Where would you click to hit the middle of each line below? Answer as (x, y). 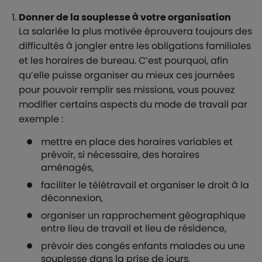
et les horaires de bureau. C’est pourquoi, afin (123, 61)
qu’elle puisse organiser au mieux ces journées (127, 75)
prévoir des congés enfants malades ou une (143, 246)
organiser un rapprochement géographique (143, 216)
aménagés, (67, 168)
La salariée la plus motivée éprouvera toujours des (135, 31)
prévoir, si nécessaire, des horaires (120, 155)
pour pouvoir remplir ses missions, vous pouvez (127, 90)
